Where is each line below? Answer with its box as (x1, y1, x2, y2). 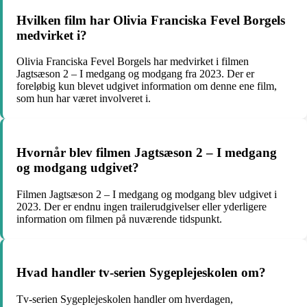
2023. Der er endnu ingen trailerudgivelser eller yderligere (16, 200, 267, 212)
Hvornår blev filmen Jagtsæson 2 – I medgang (16, 145, 277, 160)
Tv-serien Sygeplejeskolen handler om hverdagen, (16, 293, 233, 306)
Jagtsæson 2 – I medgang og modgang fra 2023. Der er (16, 68, 254, 80)
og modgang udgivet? (16, 160, 139, 175)
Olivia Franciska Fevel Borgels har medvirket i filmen (16, 56, 249, 68)
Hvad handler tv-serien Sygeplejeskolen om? (16, 265, 266, 280)
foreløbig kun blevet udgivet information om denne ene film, (16, 80, 277, 93)
